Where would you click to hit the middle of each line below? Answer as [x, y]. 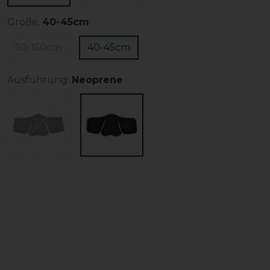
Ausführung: [38, 80]
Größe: [24, 22]
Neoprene [97, 80]
